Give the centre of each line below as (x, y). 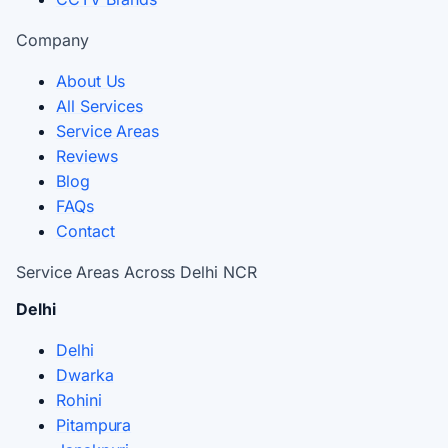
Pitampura (94, 424)
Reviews (87, 155)
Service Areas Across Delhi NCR (136, 271)
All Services (100, 105)
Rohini (79, 399)
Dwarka (85, 374)
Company (52, 39)
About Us (91, 80)
